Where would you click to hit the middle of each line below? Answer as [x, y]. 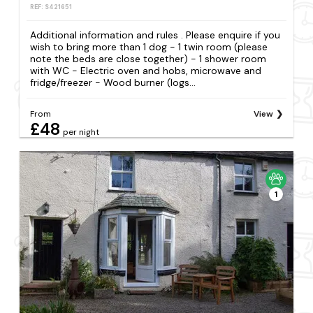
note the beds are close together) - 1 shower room [148, 59]
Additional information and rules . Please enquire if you [155, 35]
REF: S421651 [51, 7]
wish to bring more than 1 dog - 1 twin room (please [149, 47]
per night [81, 132]
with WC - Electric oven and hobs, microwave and [146, 71]
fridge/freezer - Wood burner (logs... [113, 83]
